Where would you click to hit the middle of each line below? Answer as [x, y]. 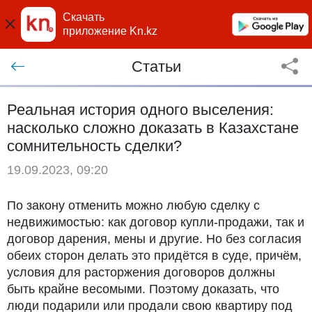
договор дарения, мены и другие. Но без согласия [154, 239]
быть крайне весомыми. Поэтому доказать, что [143, 289]
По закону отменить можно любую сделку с [133, 205]
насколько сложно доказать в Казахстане [153, 127]
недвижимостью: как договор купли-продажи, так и [156, 222]
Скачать [84, 17]
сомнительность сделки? [94, 146]
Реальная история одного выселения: [140, 109]
